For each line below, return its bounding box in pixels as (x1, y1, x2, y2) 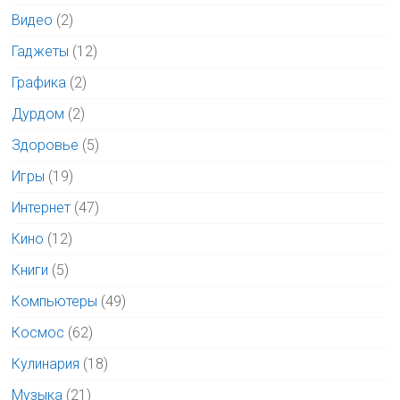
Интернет (12, 199, 71, 216)
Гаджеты (12, 43, 70, 60)
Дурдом (12, 105, 65, 122)
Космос (12, 324, 65, 341)
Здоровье (12, 137, 79, 154)
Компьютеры (12, 293, 98, 310)
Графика (12, 74, 67, 91)
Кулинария (12, 355, 80, 372)
